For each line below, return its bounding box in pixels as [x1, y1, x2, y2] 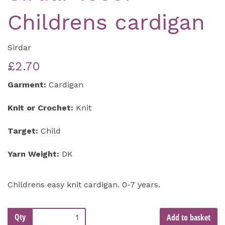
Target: [8, 126, 38, 136]
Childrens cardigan [8, 10, 205, 35]
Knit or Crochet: [8, 103, 73, 113]
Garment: [8, 80, 46, 90]
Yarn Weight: [8, 149, 59, 159]
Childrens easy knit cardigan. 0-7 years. [8, 180, 160, 190]
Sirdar [8, 43, 31, 53]
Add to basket [166, 212, 210, 223]
